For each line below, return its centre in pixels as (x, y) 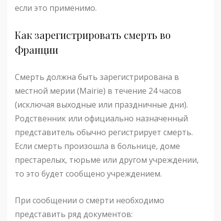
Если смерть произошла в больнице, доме (97, 146)
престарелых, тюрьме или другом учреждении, (107, 160)
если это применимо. (56, 8)
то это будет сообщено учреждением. (88, 174)
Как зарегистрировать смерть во (93, 35)
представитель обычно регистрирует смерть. (104, 132)
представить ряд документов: (74, 214)
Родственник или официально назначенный (101, 119)
